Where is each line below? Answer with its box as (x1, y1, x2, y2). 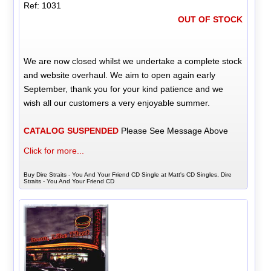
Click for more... (24, 145, 85, 155)
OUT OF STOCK (177, 14, 243, 24)
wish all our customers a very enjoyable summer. (24, 97, 211, 108)
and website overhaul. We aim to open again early (24, 70, 216, 80)
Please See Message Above (119, 125, 229, 135)
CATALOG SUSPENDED (24, 125, 119, 135)
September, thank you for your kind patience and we (24, 83, 224, 94)
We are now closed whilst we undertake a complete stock (24, 56, 243, 66)
